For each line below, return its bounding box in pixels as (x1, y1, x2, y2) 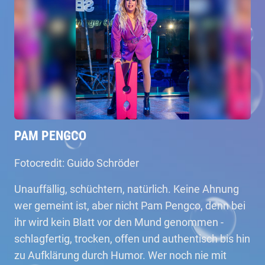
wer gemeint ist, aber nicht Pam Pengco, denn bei (14, 199, 245, 212)
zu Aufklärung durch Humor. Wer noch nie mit (14, 249, 227, 261)
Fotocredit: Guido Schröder (14, 157, 139, 169)
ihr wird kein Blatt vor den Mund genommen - (14, 216, 224, 228)
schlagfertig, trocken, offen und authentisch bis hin (14, 232, 250, 245)
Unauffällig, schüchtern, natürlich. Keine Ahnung (14, 183, 239, 195)
